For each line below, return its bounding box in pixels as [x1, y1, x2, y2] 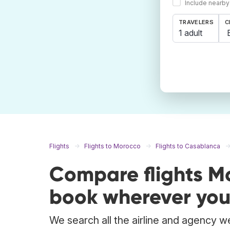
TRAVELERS [179, 18, 214, 26]
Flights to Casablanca [156, 142, 220, 150]
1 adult [179, 27, 202, 38]
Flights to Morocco [84, 142, 141, 150]
